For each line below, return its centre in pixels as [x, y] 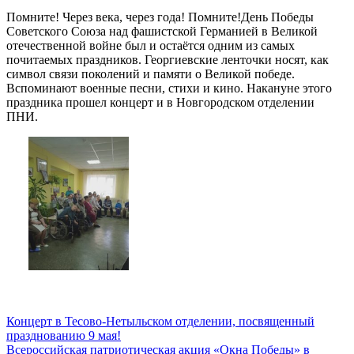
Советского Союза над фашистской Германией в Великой [162, 31]
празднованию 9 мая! [64, 335]
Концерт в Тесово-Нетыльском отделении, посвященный [160, 321]
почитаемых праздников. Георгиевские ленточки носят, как [168, 59]
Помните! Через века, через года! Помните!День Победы [160, 17]
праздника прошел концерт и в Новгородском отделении [160, 102]
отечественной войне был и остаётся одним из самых [151, 45]
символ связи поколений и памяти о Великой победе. [151, 73]
